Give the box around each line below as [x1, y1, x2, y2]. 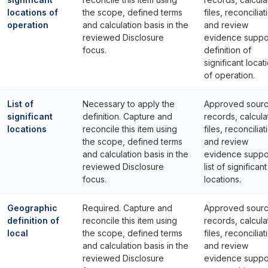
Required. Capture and [83, 203, 172, 213]
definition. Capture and [83, 111, 172, 121]
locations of [7, 7, 58, 17]
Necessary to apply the [83, 99, 175, 109]
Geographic [7, 203, 57, 213]
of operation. [204, 70, 255, 80]
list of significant [204, 162, 267, 172]
